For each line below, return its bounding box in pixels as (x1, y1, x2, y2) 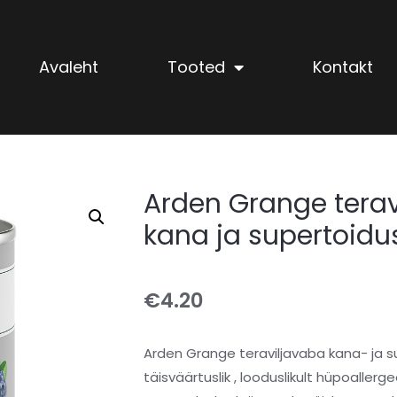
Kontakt (312, 56, 373, 79)
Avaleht (38, 56, 98, 79)
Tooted (167, 56, 225, 79)
